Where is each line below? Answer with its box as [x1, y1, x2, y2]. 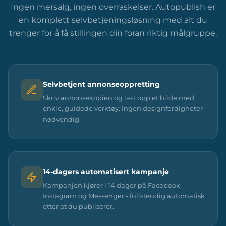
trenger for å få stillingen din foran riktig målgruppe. [9, 28, 217, 38]
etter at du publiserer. [43, 202, 114, 210]
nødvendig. [43, 115, 81, 123]
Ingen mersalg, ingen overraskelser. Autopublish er [11, 2, 215, 12]
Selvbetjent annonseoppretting [43, 79, 160, 89]
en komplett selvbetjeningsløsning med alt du [19, 15, 207, 25]
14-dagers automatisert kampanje [43, 166, 169, 176]
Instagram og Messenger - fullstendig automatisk [43, 191, 205, 200]
